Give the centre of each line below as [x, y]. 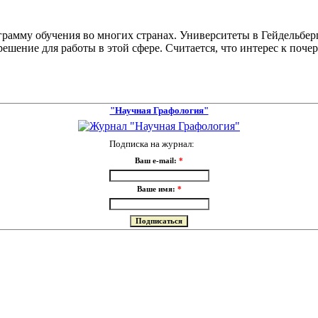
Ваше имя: [157, 190]
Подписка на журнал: [152, 144]
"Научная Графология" [159, 111]
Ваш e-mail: [157, 161]
